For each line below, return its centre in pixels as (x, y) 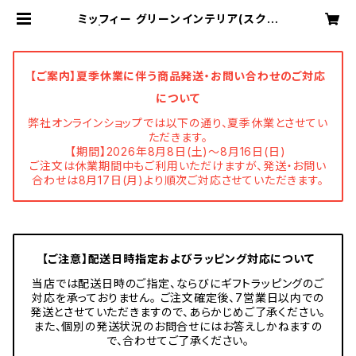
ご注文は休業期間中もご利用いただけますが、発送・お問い (178, 166)
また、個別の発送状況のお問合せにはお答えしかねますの (178, 326)
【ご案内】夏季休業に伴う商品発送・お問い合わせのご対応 (178, 76)
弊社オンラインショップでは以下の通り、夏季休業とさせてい (178, 123)
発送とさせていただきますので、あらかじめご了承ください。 (178, 312)
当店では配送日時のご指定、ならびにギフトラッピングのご (178, 283)
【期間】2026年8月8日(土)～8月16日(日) (178, 151)
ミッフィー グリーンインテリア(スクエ (178, 19)
